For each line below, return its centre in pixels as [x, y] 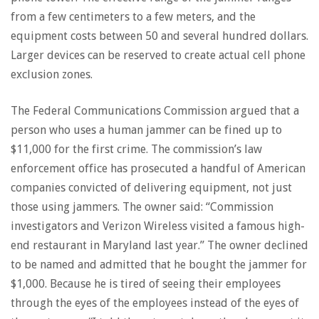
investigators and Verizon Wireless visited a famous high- [158, 226]
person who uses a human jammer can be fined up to [146, 130]
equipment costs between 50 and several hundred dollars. [159, 36]
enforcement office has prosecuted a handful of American [158, 168]
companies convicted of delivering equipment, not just [151, 188]
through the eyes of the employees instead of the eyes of [155, 303]
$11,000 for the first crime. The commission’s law [136, 149]
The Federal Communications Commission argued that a [155, 111]
